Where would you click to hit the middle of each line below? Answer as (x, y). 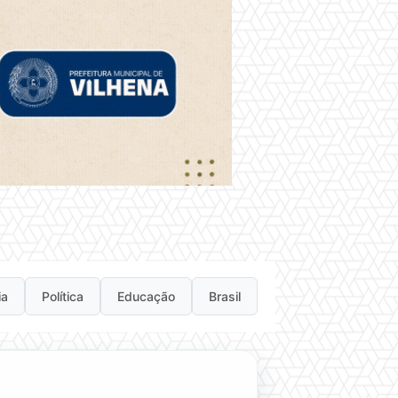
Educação (146, 297)
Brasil (225, 297)
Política (63, 297)
